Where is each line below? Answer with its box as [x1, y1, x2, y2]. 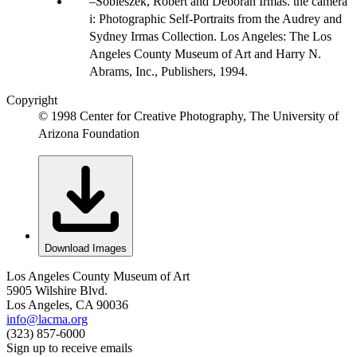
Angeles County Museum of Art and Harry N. [89, 46, 321, 61]
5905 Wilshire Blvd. [6, 283, 108, 297]
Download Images [45, 241, 127, 254]
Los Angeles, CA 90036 [6, 297, 128, 312]
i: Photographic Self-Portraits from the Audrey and [89, 11, 342, 25]
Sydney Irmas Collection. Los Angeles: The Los [89, 29, 331, 43]
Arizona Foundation [38, 126, 139, 140]
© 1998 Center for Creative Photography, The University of [38, 108, 339, 123]
